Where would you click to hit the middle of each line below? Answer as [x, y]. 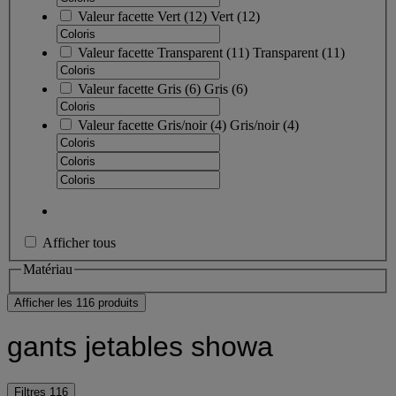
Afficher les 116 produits [76, 302]
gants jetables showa [140, 347]
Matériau [48, 270]
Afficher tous [79, 243]
